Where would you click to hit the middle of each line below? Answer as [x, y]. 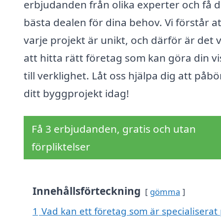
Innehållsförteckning [87, 191]
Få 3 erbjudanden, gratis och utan [114, 129]
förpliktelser [61, 147]
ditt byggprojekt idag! [76, 93]
